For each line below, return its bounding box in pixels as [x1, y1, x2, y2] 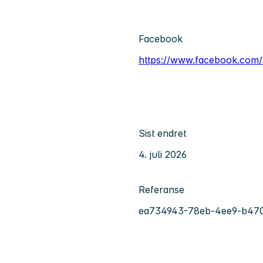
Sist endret [139, 127, 186, 139]
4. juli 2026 [139, 148, 187, 160]
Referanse [139, 183, 184, 195]
